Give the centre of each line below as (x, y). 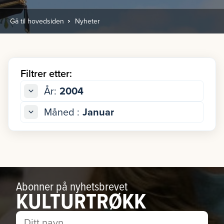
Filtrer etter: (46, 73)
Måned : (62, 112)
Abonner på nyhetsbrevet (72, 186)
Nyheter (87, 21)
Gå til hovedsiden (37, 21)
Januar (98, 112)
